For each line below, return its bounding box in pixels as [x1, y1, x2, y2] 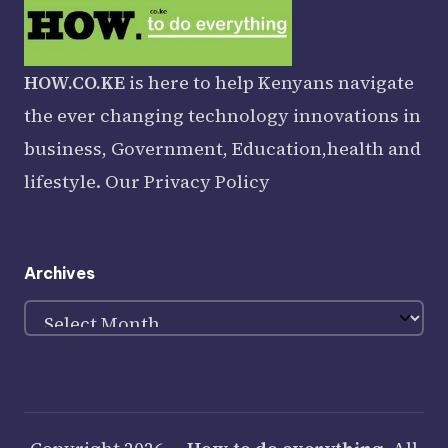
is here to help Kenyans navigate [125, 70, 414, 96]
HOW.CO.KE [24, 70, 125, 96]
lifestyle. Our [24, 169, 144, 195]
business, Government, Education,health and [24, 136, 421, 162]
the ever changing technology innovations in [24, 103, 421, 129]
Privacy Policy [144, 169, 270, 195]
